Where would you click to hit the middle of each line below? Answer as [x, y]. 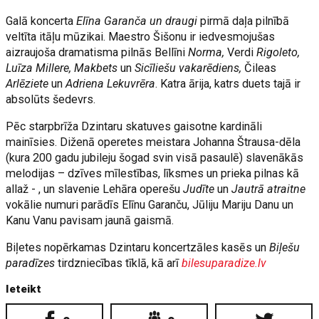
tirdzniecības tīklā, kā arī [119, 263]
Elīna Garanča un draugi [137, 21]
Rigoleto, [278, 52]
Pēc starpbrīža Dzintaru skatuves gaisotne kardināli [134, 126]
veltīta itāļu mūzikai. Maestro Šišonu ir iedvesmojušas [141, 37]
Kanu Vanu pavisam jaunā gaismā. [91, 220]
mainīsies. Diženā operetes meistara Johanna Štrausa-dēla [153, 142]
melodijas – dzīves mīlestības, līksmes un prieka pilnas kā [153, 173]
